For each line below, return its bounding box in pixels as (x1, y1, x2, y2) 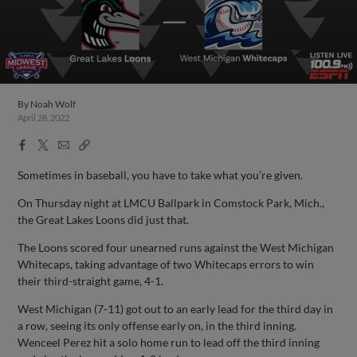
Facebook (16, 137, 67, 150)
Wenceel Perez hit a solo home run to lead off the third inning (18, 335, 320, 349)
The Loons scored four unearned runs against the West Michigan (18, 240, 335, 254)
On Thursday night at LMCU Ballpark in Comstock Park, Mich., (18, 195, 325, 210)
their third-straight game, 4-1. (18, 273, 164, 288)
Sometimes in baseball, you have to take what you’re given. (18, 167, 304, 182)
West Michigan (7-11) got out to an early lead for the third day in (18, 301, 334, 316)
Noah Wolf (30, 98, 76, 110)
